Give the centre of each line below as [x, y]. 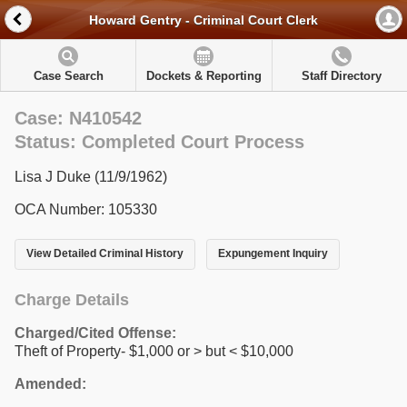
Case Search [68, 76]
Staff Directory [341, 76]
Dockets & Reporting [203, 76]
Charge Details [72, 299]
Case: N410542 [78, 118]
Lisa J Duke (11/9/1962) [91, 177]
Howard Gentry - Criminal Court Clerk [203, 20]
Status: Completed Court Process [159, 142]
